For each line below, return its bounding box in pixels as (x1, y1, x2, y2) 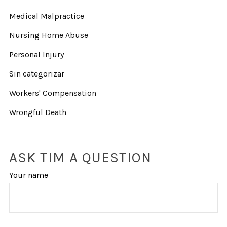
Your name (9, 170, 48, 180)
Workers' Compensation (9, 88, 96, 98)
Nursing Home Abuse (9, 30, 88, 41)
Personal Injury (9, 50, 64, 60)
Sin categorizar (9, 69, 64, 79)
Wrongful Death (9, 107, 66, 118)
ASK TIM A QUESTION (9, 149, 152, 166)
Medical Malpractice (9, 11, 84, 21)
